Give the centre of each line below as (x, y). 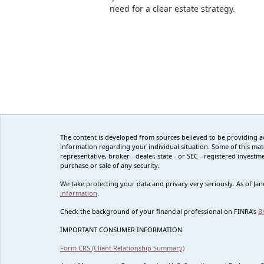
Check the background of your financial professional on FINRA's (159, 212)
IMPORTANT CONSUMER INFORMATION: (122, 230)
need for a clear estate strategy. (172, 9)
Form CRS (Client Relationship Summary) (122, 248)
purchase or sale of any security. (110, 166)
